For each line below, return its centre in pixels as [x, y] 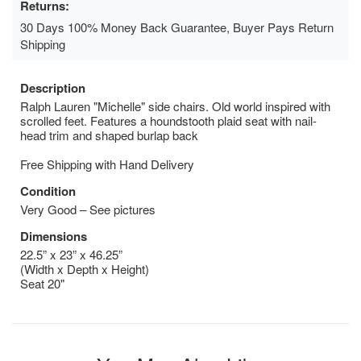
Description [53, 87]
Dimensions [54, 236]
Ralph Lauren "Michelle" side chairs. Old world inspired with [175, 106]
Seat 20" [42, 283]
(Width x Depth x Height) [85, 268]
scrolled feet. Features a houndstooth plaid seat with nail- [168, 120]
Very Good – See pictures [88, 209]
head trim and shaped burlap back [109, 135]
